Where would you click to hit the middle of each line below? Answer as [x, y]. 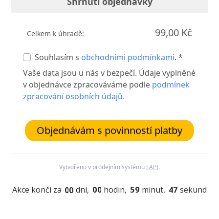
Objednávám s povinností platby [109, 130]
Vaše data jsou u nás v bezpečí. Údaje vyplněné [109, 73]
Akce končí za [37, 189]
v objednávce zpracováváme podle [88, 84]
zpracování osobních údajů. [74, 96]
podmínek [171, 84]
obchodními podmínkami [128, 57]
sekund [193, 190]
